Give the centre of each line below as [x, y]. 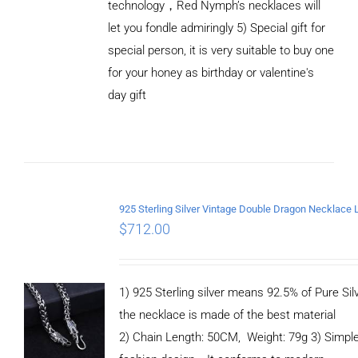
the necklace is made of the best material [227, 314]
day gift [127, 95]
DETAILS [60, 122]
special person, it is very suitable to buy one [221, 50]
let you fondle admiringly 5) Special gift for [216, 28]
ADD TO [60, 76]
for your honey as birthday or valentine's [211, 72]
